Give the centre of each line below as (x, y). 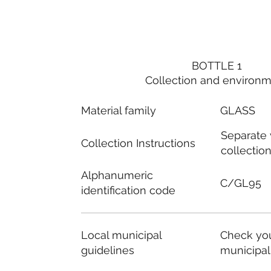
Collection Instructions (138, 143)
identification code (129, 191)
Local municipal (121, 235)
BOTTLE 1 (217, 66)
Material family (118, 110)
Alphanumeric (117, 175)
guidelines (107, 250)
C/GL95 (241, 183)
